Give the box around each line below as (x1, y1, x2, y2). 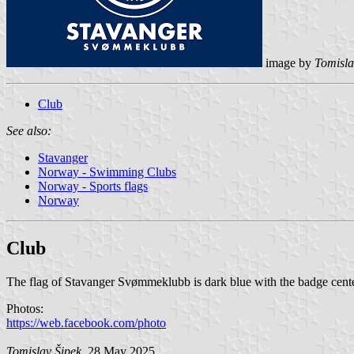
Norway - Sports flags (38, 179, 148, 193)
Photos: (6, 301, 43, 315)
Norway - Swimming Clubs (38, 164, 176, 179)
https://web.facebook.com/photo (6, 315, 166, 330)
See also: (6, 123, 51, 137)
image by (262, 55, 314, 70)
